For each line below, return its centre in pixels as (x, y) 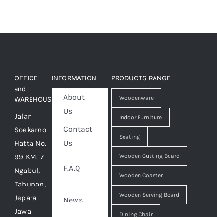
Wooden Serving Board (149, 195)
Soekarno (30, 130)
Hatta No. (31, 143)
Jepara (26, 198)
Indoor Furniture (140, 117)
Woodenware (136, 98)
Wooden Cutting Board (149, 156)
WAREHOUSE (35, 99)
